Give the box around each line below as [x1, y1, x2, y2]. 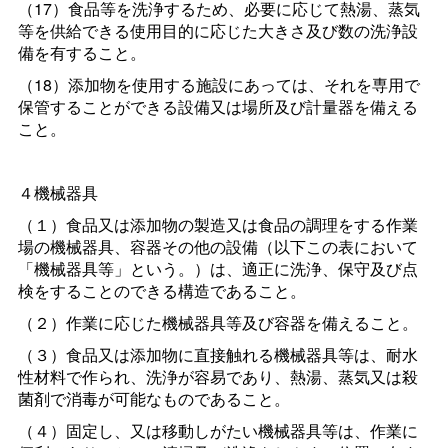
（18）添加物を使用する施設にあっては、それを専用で [17, 73, 420, 97]
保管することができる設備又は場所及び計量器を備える [17, 95, 418, 119]
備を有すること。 [17, 41, 146, 65]
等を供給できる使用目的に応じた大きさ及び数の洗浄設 [17, 19, 418, 43]
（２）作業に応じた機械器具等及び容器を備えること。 [17, 311, 418, 335]
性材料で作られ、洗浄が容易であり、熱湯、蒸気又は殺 [17, 365, 418, 389]
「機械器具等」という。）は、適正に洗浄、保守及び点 [17, 257, 418, 281]
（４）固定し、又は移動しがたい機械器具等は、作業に [17, 419, 418, 443]
